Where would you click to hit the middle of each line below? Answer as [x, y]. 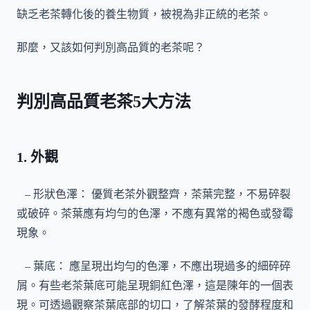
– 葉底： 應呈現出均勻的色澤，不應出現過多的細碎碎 [154, 266]
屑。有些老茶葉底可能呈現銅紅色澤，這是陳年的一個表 [155, 285]
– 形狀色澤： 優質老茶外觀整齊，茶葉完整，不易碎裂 [154, 194]
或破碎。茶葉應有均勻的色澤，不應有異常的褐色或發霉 [155, 213]
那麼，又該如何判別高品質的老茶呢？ [111, 47]
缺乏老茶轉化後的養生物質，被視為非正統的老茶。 [144, 14]
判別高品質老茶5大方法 [104, 101]
